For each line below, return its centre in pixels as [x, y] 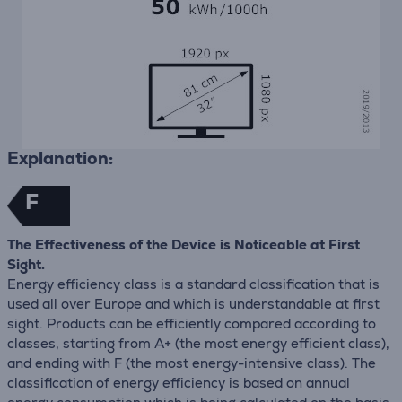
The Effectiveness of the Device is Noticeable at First [184, 244]
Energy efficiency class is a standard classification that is [193, 284]
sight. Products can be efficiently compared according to [192, 323]
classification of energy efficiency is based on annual [179, 382]
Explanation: [60, 158]
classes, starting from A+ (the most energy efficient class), [198, 343]
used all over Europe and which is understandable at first [193, 303]
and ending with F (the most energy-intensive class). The [192, 363]
